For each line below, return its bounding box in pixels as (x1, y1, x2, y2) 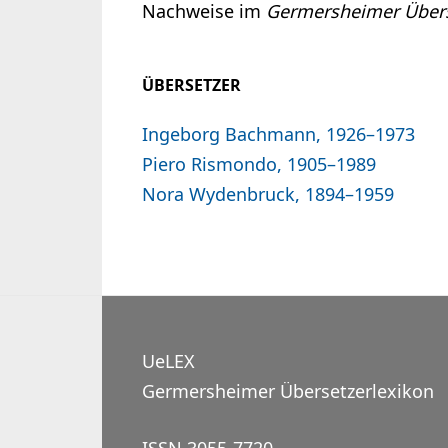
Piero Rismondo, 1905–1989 (142, 152, 376, 177)
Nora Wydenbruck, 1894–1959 (142, 182, 394, 207)
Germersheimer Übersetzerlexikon (142, 379, 434, 404)
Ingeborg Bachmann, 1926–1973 (142, 122, 415, 147)
